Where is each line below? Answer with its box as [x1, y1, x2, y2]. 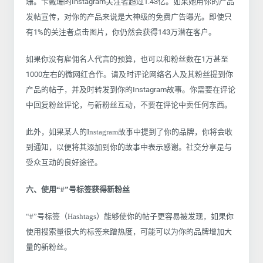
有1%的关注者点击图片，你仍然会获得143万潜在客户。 [26, 27, 216, 36]
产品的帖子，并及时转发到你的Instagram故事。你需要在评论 [26, 85, 235, 94]
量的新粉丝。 [26, 242, 72, 251]
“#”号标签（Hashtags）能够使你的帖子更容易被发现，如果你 [26, 211, 234, 221]
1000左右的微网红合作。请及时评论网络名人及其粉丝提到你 [26, 69, 233, 79]
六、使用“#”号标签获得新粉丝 [26, 184, 130, 194]
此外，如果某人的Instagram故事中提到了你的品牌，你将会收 [26, 127, 232, 136]
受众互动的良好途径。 [26, 157, 102, 167]
